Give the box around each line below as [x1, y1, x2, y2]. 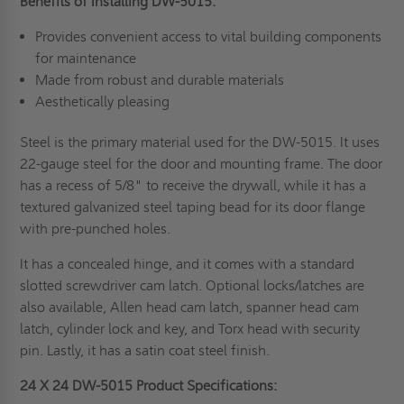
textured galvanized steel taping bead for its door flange [20, 198, 366, 216]
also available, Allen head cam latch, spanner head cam [20, 298, 360, 317]
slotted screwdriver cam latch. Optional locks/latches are [20, 277, 365, 295]
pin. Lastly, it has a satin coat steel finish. [20, 342, 274, 360]
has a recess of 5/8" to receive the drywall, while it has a [20, 177, 367, 195]
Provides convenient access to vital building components [34, 28, 381, 46]
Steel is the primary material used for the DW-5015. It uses [20, 133, 381, 151]
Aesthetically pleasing [34, 93, 173, 111]
